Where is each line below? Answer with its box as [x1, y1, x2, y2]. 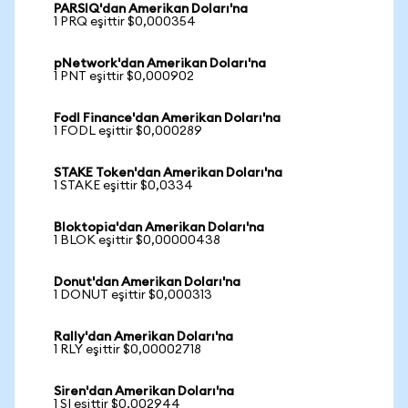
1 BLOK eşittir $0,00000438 [54, 234, 220, 247]
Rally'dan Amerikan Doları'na [54, 331, 233, 343]
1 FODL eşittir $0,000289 [54, 125, 202, 138]
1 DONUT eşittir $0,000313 [54, 289, 212, 301]
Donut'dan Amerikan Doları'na [54, 276, 240, 289]
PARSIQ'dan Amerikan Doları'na [54, 3, 248, 15]
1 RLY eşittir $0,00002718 [54, 343, 201, 356]
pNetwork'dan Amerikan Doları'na [54, 57, 266, 70]
